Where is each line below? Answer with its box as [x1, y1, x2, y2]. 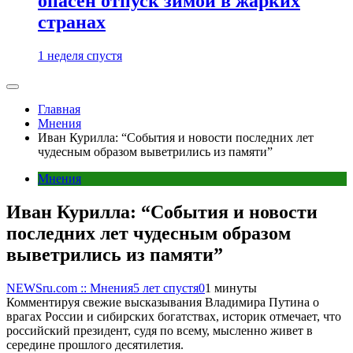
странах [38, 12, 106, 33]
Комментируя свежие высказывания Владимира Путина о [6, 295, 319, 309]
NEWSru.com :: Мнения [6, 281, 133, 295]
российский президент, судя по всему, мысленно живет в [6, 324, 313, 337]
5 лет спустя [133, 281, 199, 295]
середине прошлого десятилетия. [6, 338, 184, 351]
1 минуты [205, 281, 257, 295]
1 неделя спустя [38, 49, 122, 63]
